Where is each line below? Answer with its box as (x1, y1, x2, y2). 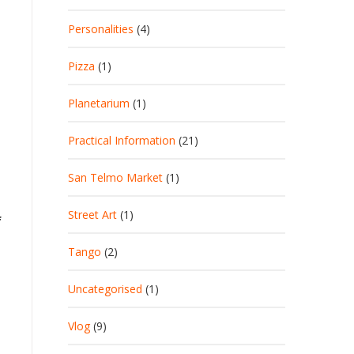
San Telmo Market (68, 170, 163, 185)
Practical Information (68, 133, 175, 148)
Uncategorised (68, 281, 142, 296)
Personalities (68, 21, 134, 36)
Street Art (68, 207, 117, 222)
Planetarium (68, 96, 130, 111)
